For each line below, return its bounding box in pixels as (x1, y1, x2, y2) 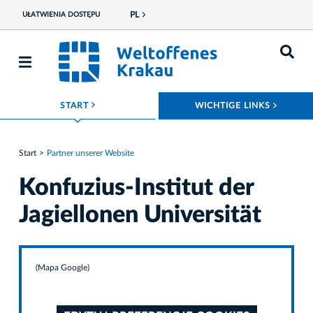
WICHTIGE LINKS (195, 101, 273, 110)
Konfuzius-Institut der (19, 176, 254, 201)
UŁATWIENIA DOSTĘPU (22, 11, 100, 18)
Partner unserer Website (47, 148, 134, 157)
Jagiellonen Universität (19, 203, 261, 228)
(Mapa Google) (36, 263, 89, 272)
